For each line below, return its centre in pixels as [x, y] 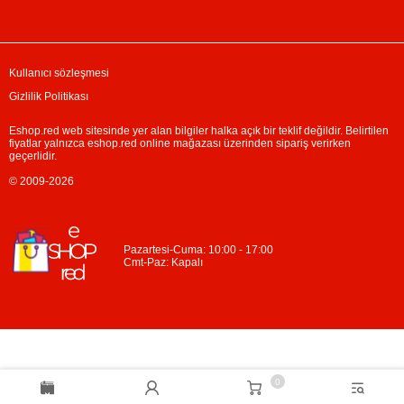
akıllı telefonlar [202, 302]
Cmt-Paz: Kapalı [163, 262]
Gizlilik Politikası [49, 96]
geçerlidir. [33, 156]
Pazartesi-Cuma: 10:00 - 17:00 [198, 249]
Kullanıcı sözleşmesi [59, 73]
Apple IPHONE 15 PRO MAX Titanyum [256, 289]
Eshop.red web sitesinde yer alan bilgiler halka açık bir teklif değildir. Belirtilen [199, 131]
